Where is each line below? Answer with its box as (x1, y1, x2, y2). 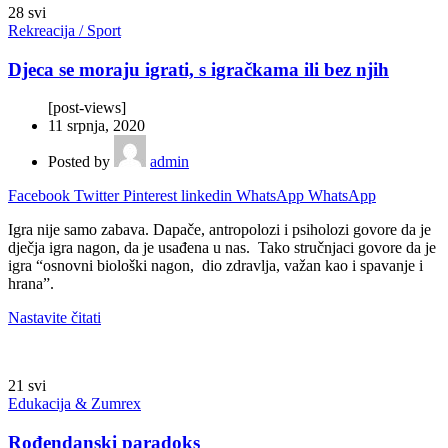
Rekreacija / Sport (8, 21, 121, 39)
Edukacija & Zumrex (8, 395, 141, 413)
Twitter (74, 187, 119, 205)
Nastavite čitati (8, 309, 101, 327)
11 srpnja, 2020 (48, 117, 145, 135)
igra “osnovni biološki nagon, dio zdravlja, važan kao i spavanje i (8, 257, 423, 275)
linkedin (181, 187, 232, 205)
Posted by (48, 153, 114, 171)
